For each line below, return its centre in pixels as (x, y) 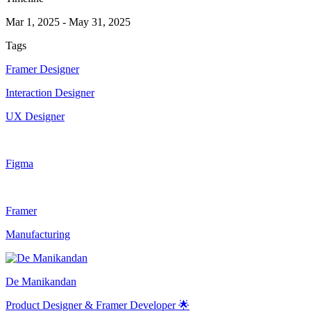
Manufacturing (38, 235)
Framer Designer (42, 69)
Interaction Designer (50, 93)
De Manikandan (41, 282)
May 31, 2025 (100, 22)
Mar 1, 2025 (33, 22)
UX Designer (35, 117)
